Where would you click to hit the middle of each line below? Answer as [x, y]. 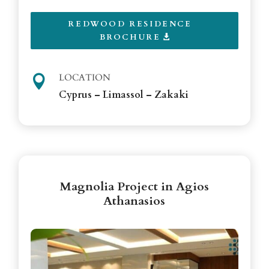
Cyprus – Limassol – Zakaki [124, 95]
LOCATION [85, 77]
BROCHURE [130, 37]
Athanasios [134, 201]
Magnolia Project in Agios [134, 186]
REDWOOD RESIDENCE [130, 24]
